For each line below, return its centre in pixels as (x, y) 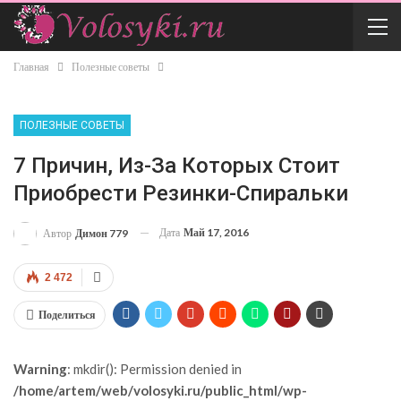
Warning (40, 368)
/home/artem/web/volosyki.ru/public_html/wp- (160, 390)
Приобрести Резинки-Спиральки (181, 193)
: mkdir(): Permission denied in (154, 368)
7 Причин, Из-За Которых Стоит (177, 165)
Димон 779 (102, 233)
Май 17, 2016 (216, 232)
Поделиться (67, 314)
